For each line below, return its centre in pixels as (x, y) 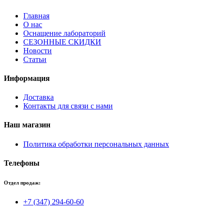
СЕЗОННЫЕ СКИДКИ (62, 42)
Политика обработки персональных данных (96, 144)
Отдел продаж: (22, 182)
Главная (36, 15)
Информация (27, 78)
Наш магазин (27, 125)
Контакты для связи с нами (68, 106)
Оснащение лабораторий (64, 33)
